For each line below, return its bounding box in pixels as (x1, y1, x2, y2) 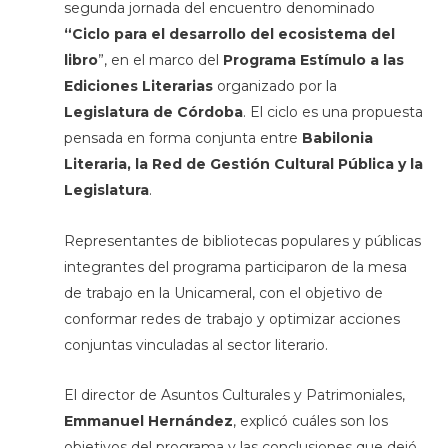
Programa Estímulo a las (222, 51, 404, 70)
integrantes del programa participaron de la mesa (63, 257, 407, 276)
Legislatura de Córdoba (63, 103, 243, 122)
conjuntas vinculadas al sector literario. (63, 335, 328, 354)
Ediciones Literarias (63, 77, 217, 96)
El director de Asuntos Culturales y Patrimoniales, (63, 386, 405, 405)
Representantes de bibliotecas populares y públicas (63, 231, 421, 250)
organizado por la (216, 77, 337, 96)
